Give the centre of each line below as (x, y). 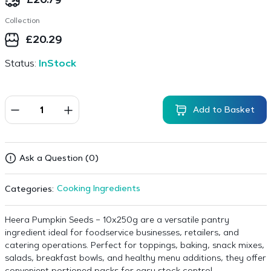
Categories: (29, 190)
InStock (57, 64)
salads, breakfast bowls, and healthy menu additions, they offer (135, 259)
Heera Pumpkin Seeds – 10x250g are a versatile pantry (117, 221)
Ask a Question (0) (59, 159)
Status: (21, 64)
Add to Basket (224, 110)
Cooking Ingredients (98, 189)
